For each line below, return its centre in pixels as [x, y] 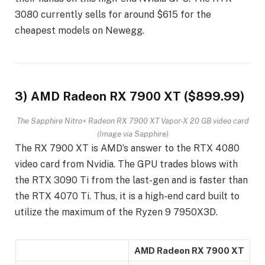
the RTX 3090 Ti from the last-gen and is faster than [131, 180]
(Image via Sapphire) [132, 134]
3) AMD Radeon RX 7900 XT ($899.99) [130, 96]
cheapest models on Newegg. [80, 30]
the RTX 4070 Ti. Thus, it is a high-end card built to [127, 196]
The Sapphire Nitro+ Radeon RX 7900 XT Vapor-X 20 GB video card [132, 121]
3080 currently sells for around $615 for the [113, 14]
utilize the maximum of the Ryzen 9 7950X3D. [116, 212]
